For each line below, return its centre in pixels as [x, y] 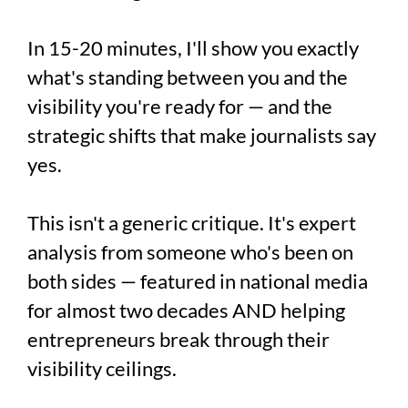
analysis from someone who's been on [190, 252]
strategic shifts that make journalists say [202, 135]
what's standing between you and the [188, 77]
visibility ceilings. [102, 368]
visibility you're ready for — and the [180, 106]
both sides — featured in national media [198, 281]
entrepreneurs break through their [178, 339]
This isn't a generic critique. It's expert [192, 223]
